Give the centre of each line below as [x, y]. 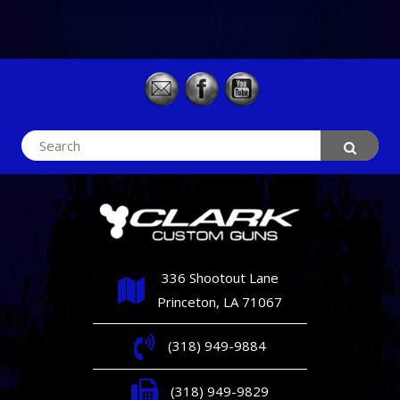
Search [42, 142]
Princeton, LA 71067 [220, 301]
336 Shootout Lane [220, 277]
